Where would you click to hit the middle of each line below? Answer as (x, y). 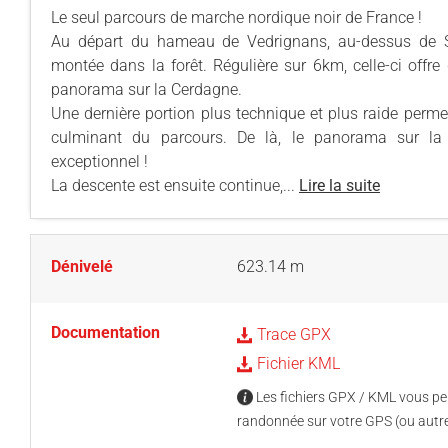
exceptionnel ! (99, 161)
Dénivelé (82, 266)
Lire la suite (339, 185)
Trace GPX (291, 334)
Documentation (105, 332)
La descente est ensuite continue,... (175, 185)
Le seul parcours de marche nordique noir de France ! (236, 17)
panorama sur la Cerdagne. (146, 89)
